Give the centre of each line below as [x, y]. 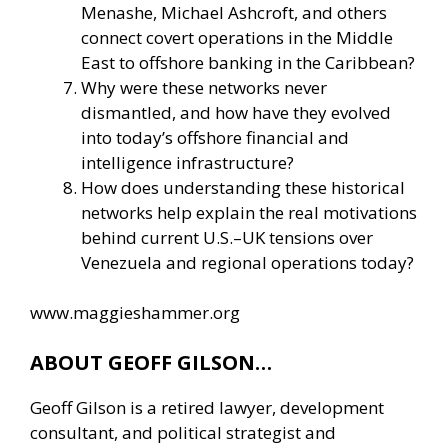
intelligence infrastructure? [187, 162]
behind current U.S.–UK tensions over [227, 237]
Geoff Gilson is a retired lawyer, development [207, 407]
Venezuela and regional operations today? [247, 262]
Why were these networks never [204, 87]
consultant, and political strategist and [183, 432]
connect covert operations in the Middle [237, 37]
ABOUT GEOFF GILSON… [151, 362]
